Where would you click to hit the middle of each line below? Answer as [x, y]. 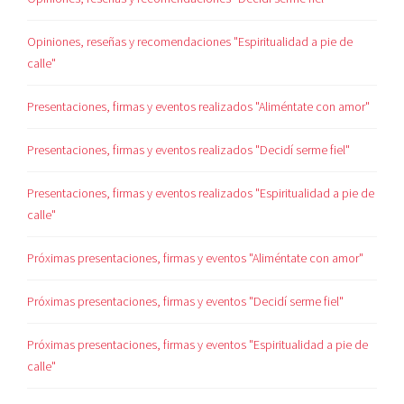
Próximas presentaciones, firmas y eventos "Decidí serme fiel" [186, 301]
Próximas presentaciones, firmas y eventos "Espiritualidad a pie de [198, 344]
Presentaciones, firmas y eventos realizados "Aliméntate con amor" [199, 106]
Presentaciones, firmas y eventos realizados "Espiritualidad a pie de [201, 193]
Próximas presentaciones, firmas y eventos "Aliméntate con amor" [196, 257]
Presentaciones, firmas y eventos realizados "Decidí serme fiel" [189, 149]
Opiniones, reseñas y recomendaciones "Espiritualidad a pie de [190, 41]
